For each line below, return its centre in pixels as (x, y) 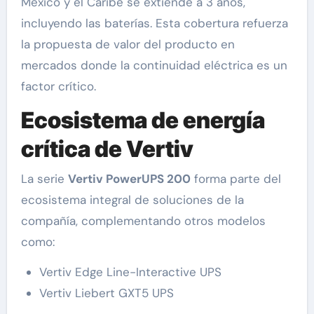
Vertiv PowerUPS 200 (129, 178)
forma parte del (235, 178)
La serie (44, 178)
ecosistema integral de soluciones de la (132, 199)
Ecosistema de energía (143, 121)
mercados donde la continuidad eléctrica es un (154, 66)
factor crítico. (58, 87)
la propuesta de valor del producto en (128, 45)
